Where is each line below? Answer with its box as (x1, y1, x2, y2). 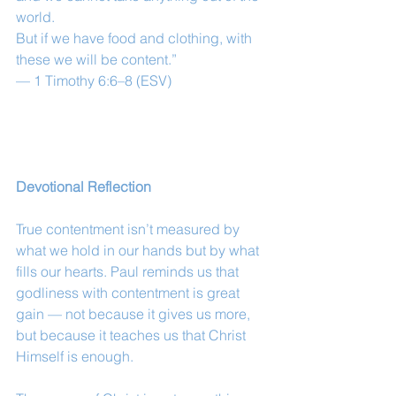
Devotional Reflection (16, 178, 151, 195)
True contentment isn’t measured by (16, 220, 243, 238)
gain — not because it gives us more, (16, 305, 254, 323)
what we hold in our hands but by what (16, 241, 263, 259)
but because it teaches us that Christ (16, 326, 249, 344)
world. (16, 8, 55, 26)
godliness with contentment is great (16, 284, 243, 301)
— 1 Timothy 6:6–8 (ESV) (16, 72, 171, 89)
